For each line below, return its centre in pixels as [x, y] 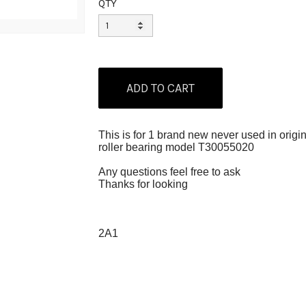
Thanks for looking [144, 184]
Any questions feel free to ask [171, 172]
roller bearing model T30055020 [176, 147]
